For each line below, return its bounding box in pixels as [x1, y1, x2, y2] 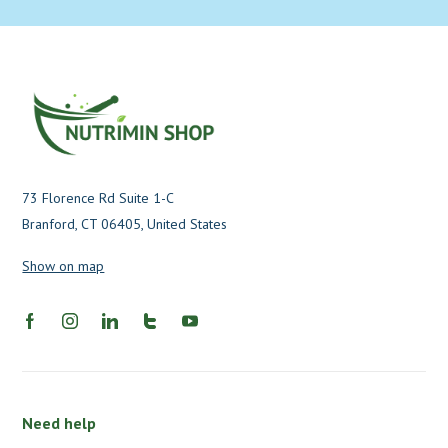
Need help [22, 413, 97, 434]
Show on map [22, 257, 105, 276]
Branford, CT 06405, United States [22, 215, 228, 234]
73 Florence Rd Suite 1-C [22, 189, 175, 208]
